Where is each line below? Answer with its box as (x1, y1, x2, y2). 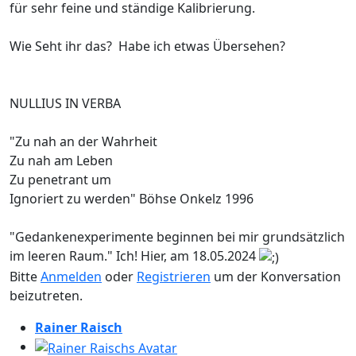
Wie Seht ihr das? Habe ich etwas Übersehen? (10, 37, 285, 56)
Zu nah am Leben (10, 152, 113, 170)
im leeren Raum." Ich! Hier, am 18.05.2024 (10, 247, 259, 265)
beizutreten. (10, 287, 83, 305)
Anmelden (41, 268, 102, 286)
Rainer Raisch (35, 319, 122, 337)
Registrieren (137, 268, 211, 286)
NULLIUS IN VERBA (10, 95, 121, 113)
